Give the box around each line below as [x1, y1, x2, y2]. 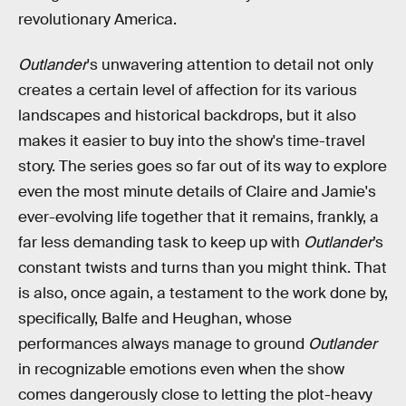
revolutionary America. [18, 10, 177, 30]
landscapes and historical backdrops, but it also [18, 105, 356, 125]
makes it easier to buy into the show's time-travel [18, 130, 365, 150]
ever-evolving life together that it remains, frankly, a [18, 207, 379, 227]
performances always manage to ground [18, 333, 308, 353]
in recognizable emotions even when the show [18, 359, 344, 379]
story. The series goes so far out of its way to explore [18, 156, 387, 176]
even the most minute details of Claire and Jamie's [18, 181, 376, 201]
